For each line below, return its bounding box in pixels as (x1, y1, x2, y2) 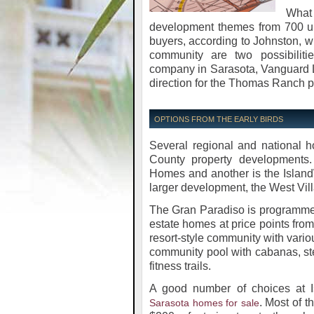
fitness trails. (149, 260, 211, 272)
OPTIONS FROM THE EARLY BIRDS (154, 115, 283, 123)
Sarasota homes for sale (149, 297, 259, 308)
